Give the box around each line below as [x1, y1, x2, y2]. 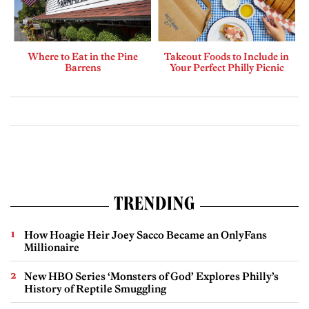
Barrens [64, 61, 101, 74]
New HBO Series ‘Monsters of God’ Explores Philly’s [24, 270, 279, 283]
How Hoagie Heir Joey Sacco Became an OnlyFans [24, 228, 267, 242]
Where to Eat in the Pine [27, 50, 138, 63]
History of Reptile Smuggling [24, 282, 166, 296]
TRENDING [113, 197, 196, 217]
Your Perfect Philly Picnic [169, 61, 284, 74]
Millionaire [24, 241, 79, 255]
